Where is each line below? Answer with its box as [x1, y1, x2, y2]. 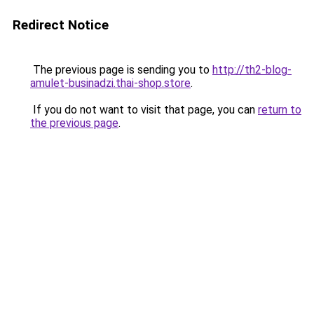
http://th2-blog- [212, 63, 292, 76]
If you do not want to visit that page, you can [30, 103, 258, 116]
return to [258, 103, 301, 116]
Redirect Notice [13, 17, 109, 33]
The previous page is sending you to [30, 63, 212, 76]
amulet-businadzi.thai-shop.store [30, 76, 191, 90]
